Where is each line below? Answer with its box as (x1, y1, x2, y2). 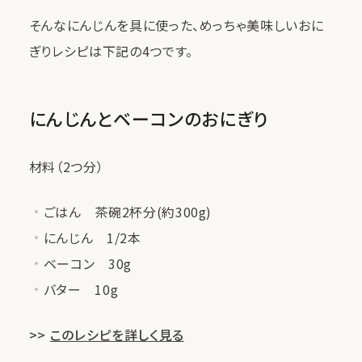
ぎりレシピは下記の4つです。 (28, 40, 193, 61)
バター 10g (43, 279, 119, 299)
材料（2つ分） (28, 156, 104, 176)
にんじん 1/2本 (43, 227, 141, 247)
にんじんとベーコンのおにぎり (28, 104, 268, 131)
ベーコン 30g (43, 253, 132, 273)
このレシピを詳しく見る (49, 324, 184, 344)
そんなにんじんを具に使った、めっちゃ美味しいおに (28, 15, 324, 35)
